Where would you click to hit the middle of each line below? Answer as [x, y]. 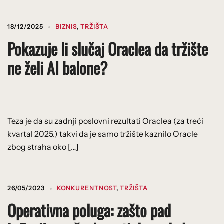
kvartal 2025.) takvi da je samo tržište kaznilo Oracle [103, 134]
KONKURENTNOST [87, 188]
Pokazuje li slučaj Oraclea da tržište [108, 48]
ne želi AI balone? [57, 67]
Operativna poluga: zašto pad [89, 210]
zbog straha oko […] [43, 147]
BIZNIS [66, 26]
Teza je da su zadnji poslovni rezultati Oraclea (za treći [105, 121]
